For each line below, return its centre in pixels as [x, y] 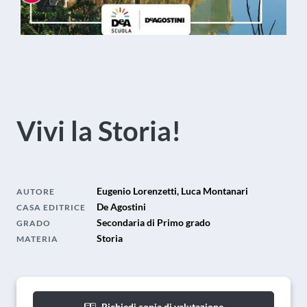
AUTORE [36, 192]
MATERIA [37, 239]
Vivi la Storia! [99, 131]
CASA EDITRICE [51, 208]
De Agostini [121, 207]
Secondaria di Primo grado [153, 223]
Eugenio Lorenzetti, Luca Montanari [172, 191]
